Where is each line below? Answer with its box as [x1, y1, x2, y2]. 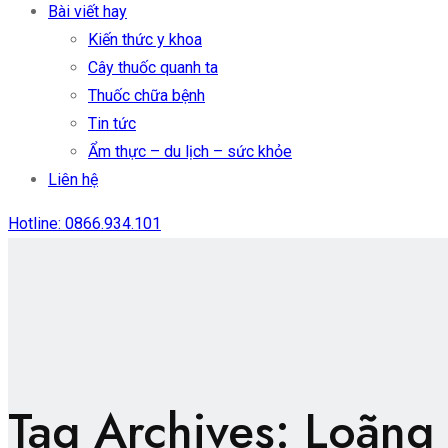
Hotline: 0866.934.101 [8, 214, 161, 233]
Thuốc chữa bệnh [88, 86, 205, 105]
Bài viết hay [48, 2, 127, 21]
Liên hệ [48, 170, 98, 189]
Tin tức [88, 114, 136, 133]
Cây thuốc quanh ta [88, 58, 218, 77]
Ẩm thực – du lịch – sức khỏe [88, 142, 292, 161]
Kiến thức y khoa [88, 30, 202, 49]
